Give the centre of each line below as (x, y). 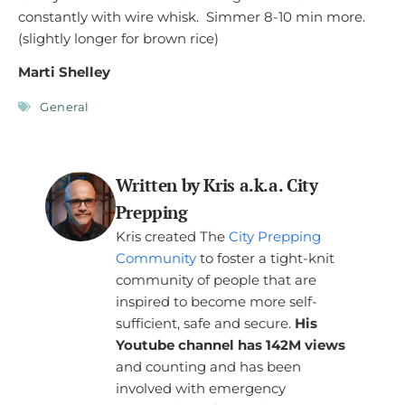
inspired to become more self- (216, 301)
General (65, 106)
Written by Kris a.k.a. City (217, 184)
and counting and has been (208, 366)
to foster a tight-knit (265, 258)
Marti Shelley (64, 72)
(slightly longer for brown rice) (122, 38)
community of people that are (216, 279)
